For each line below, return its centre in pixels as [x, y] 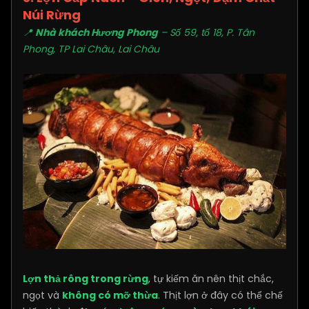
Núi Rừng [52, 15]
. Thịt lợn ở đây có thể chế [220, 296]
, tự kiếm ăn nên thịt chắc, [211, 279]
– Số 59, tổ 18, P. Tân [206, 33]
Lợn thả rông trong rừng [86, 279]
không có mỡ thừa [110, 296]
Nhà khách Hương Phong [97, 33]
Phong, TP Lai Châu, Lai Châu [91, 49]
